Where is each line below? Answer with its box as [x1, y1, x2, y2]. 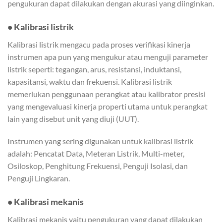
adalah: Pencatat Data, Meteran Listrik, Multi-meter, [7, 149, 184, 159]
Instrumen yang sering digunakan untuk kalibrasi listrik [7, 136, 193, 146]
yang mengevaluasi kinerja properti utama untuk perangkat [7, 101, 208, 111]
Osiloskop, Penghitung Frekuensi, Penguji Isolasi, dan [7, 161, 188, 171]
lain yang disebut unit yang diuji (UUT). [7, 113, 139, 123]
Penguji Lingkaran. [7, 173, 70, 183]
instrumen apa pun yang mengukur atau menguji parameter [7, 52, 208, 61]
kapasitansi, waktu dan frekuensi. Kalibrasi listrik [7, 76, 172, 86]
